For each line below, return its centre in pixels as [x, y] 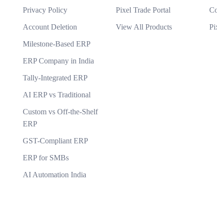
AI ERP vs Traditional [56, 95]
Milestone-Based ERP [56, 44]
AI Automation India [54, 175]
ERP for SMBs [46, 158]
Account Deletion [50, 27]
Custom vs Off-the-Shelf [60, 112]
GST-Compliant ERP [55, 141]
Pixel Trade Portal [143, 10]
